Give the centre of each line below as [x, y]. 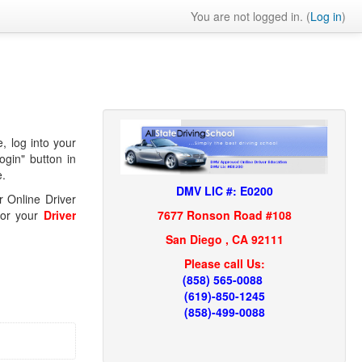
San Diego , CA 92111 [224, 240]
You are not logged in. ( [250, 16]
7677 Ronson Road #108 [224, 215]
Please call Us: [224, 264]
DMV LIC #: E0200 [224, 191]
